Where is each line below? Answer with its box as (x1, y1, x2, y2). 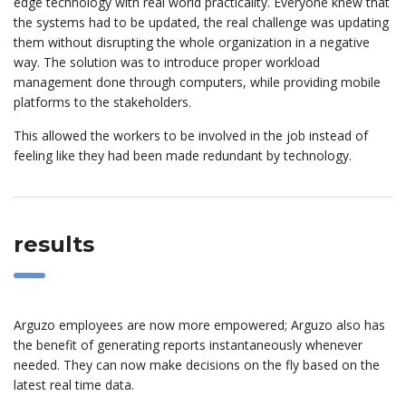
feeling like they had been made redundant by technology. (14, 147, 352, 165)
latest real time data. (14, 376, 134, 394)
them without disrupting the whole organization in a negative (14, 34, 370, 52)
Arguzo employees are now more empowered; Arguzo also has (14, 316, 385, 334)
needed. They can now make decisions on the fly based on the (14, 356, 380, 374)
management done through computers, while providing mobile (14, 73, 381, 92)
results (14, 231, 95, 258)
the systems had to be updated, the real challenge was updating (14, 14, 389, 32)
